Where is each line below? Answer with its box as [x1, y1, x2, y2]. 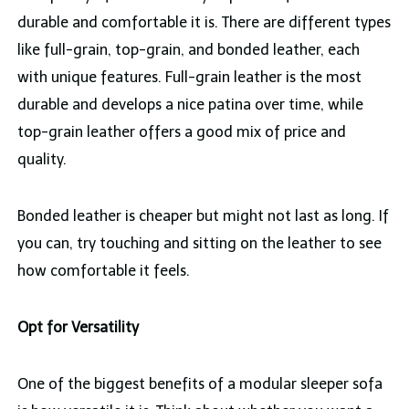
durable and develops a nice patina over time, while [16, 96, 363, 114]
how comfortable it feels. [16, 262, 190, 280]
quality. [16, 151, 67, 169]
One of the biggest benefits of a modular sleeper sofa [16, 375, 383, 393]
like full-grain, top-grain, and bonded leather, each [16, 41, 360, 59]
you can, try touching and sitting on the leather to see [16, 235, 382, 253]
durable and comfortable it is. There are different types [16, 14, 391, 32]
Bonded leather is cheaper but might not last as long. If [16, 207, 389, 225]
